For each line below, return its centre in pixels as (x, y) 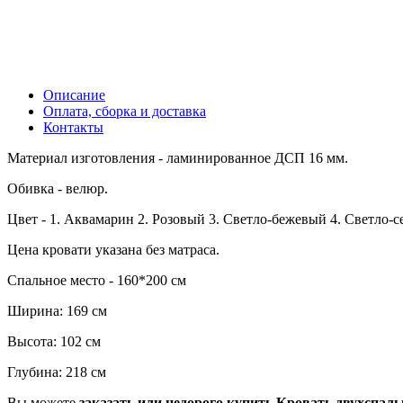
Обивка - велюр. (58, 188)
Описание (74, 94)
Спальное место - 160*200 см (97, 280)
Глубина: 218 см (57, 372)
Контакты (73, 127)
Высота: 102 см (54, 341)
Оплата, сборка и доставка (125, 111)
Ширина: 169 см (57, 310)
